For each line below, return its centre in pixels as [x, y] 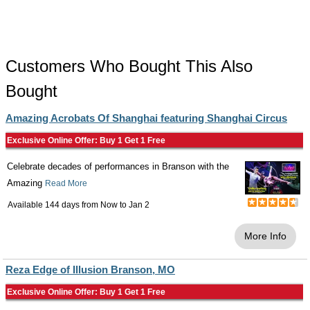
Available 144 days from [54, 205]
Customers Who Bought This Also [129, 66]
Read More [66, 183]
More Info [265, 236]
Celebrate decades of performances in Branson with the [118, 166]
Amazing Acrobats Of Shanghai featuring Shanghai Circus [146, 118]
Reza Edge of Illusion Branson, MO [90, 270]
